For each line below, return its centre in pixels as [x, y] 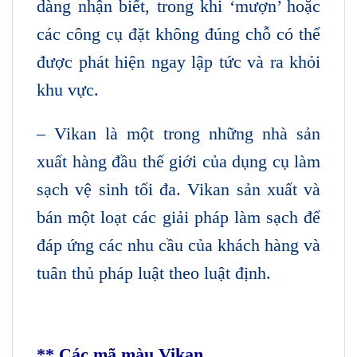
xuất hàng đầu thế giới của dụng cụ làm [178, 162]
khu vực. [68, 89]
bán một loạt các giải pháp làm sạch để [178, 218]
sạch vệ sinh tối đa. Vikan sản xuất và [178, 190]
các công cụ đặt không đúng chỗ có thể [178, 33]
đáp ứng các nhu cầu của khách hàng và [178, 245]
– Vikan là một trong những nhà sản [178, 134]
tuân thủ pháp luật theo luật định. [154, 273]
